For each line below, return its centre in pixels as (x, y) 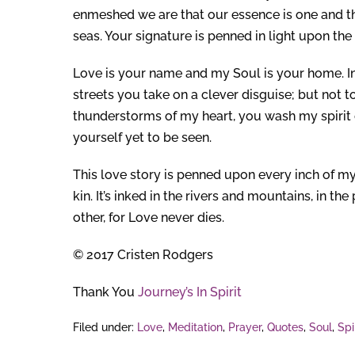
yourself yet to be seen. (142, 138)
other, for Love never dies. (149, 218)
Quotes (285, 328)
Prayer (245, 328)
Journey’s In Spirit (190, 292)
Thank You (105, 292)
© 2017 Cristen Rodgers (143, 255)
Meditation (195, 328)
